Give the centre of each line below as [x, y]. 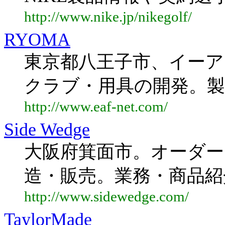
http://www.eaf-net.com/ [96, 107]
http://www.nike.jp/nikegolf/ [108, 17]
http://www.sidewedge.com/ [106, 197]
